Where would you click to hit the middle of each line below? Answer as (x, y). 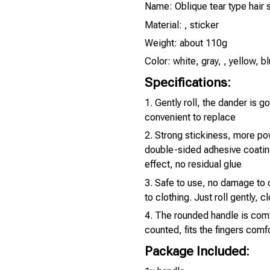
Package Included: (197, 251)
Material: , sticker (182, 25)
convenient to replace (190, 118)
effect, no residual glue (193, 165)
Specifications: (188, 82)
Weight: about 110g (186, 43)
